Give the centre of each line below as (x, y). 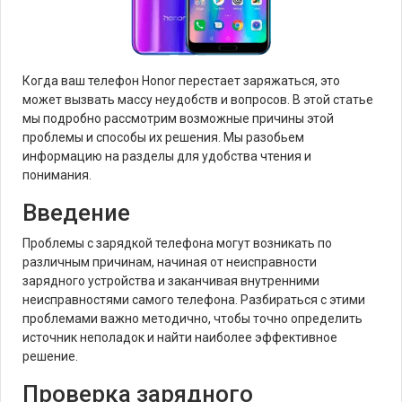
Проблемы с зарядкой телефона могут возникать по (177, 243)
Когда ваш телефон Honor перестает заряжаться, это (181, 81)
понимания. (57, 175)
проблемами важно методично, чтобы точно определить (192, 319)
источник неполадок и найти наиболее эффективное (180, 337)
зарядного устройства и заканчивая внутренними (171, 281)
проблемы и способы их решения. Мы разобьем (163, 137)
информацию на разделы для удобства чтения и (167, 156)
